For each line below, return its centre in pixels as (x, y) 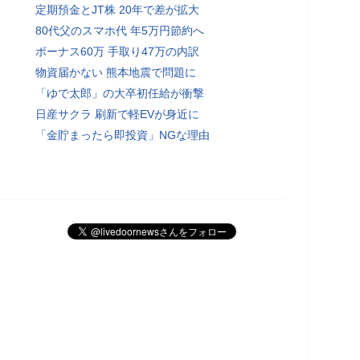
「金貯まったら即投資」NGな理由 (123, 135)
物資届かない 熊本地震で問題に (116, 72)
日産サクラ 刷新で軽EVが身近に (117, 114)
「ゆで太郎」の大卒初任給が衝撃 (120, 93)
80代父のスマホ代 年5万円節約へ (120, 30)
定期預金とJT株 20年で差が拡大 (117, 9)
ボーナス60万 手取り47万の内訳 (117, 51)
